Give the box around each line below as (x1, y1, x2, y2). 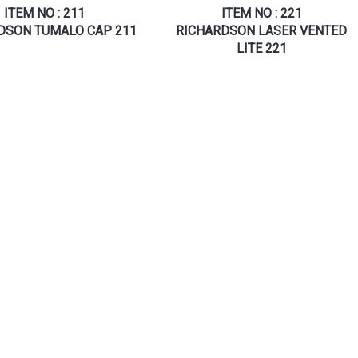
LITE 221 (236, 41, 287, 57)
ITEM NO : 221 (221, 6, 302, 22)
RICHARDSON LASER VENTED (176, 23, 347, 39)
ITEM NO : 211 (3, 6, 85, 22)
